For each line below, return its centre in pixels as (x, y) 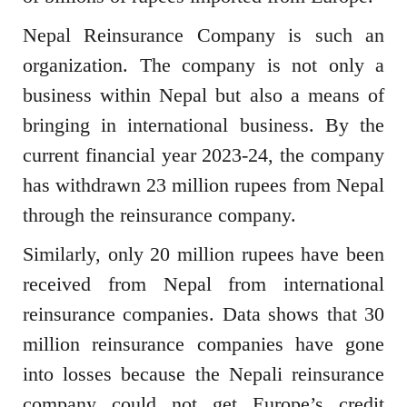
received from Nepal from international (203, 283)
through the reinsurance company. (159, 214)
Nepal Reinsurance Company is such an (203, 35)
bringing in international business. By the (203, 124)
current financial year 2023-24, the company (203, 154)
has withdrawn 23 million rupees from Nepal (203, 184)
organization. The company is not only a (203, 65)
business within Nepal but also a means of (203, 94)
